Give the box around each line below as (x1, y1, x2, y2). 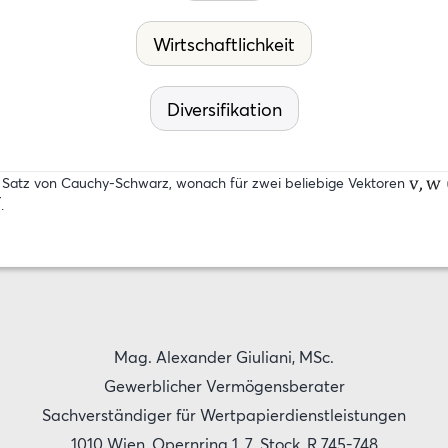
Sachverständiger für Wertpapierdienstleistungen (42, 405, 406, 425)
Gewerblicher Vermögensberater (103, 376, 345, 396)
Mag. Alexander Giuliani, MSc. (114, 347, 334, 367)
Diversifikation (166, 97, 282, 121)
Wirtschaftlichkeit (153, 32, 295, 56)
